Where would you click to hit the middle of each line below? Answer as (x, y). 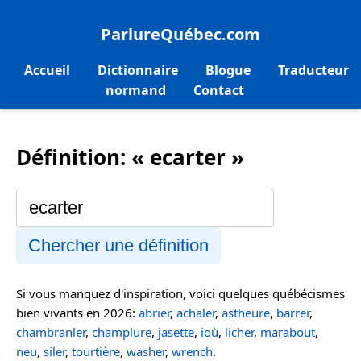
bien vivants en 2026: (77, 312)
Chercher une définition (118, 245)
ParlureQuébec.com (180, 34)
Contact (218, 91)
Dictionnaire (138, 71)
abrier (154, 312)
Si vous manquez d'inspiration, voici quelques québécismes (180, 293)
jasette (176, 332)
